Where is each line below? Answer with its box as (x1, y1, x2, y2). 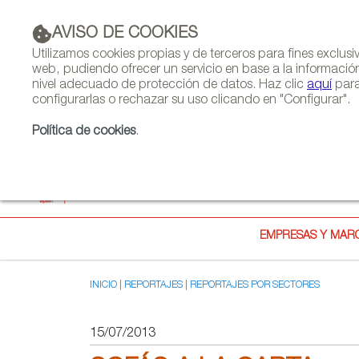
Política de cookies (32, 126, 135, 139)
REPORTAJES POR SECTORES (190, 280, 320, 290)
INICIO (90, 280, 117, 290)
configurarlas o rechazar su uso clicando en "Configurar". (32, 95, 350, 107)
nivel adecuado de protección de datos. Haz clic (32, 79, 307, 92)
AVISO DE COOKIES (52, 26, 198, 42)
